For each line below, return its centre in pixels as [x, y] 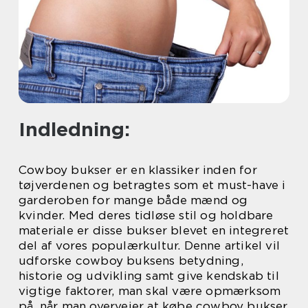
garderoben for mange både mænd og [133, 200]
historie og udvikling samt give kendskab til [149, 276]
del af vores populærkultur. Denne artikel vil [150, 245]
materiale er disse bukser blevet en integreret [154, 230]
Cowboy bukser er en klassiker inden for [138, 170]
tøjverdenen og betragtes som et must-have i [152, 185]
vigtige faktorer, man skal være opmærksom [150, 291]
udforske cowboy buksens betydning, [131, 261]
